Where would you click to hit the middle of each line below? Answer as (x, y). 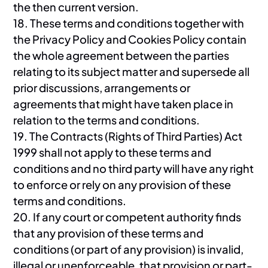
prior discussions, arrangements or (102, 87)
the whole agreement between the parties (121, 55)
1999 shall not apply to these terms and (112, 152)
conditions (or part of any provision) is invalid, (129, 249)
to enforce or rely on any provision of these (122, 184)
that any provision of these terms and (109, 233)
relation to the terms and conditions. (107, 120)
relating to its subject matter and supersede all (132, 71)
